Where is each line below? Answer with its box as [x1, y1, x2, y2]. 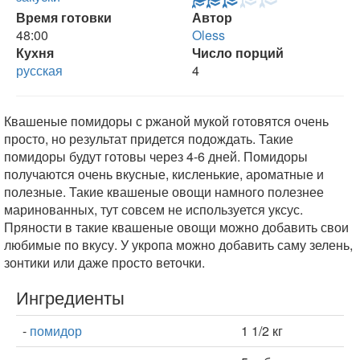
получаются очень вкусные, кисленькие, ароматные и [4, 165, 324, 183]
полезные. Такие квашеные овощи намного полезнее [4, 182, 324, 201]
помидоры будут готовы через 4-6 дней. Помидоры [4, 147, 308, 166]
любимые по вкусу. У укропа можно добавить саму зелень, [4, 235, 353, 254]
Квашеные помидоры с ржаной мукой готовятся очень [4, 112, 329, 130]
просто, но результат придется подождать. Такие [4, 129, 293, 148]
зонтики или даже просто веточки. [4, 253, 205, 272]
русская [16, 61, 63, 80]
